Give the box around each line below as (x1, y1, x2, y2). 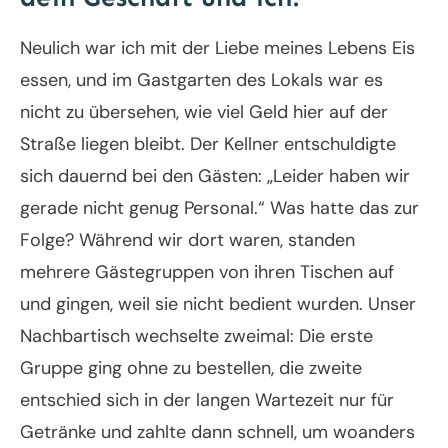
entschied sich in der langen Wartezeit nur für (20, 388, 394, 413)
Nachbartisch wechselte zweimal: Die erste (20, 324, 373, 349)
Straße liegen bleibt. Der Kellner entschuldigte (20, 132, 396, 157)
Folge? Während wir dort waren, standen (20, 228, 355, 253)
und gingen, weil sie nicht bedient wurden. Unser (20, 292, 416, 317)
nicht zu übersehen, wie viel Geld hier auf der (20, 100, 388, 125)
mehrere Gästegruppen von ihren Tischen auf (20, 260, 394, 285)
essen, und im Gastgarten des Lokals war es (20, 68, 383, 93)
